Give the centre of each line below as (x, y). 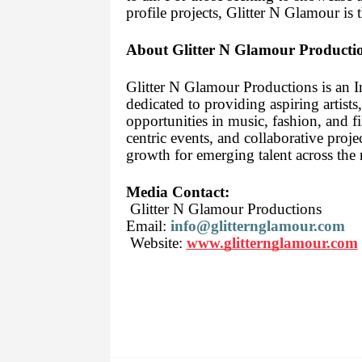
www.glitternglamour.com (272, 243)
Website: (154, 243)
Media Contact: (177, 192)
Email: (148, 226)
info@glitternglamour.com (257, 226)
